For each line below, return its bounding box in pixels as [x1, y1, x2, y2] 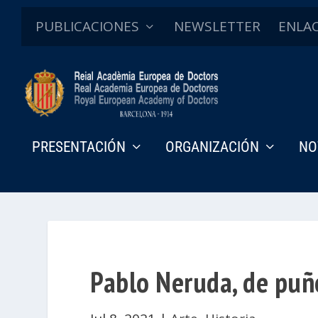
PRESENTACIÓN [32, 138, 126, 155]
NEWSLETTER [174, 17, 261, 35]
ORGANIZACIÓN [165, 138, 259, 155]
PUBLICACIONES [35, 17, 139, 35]
